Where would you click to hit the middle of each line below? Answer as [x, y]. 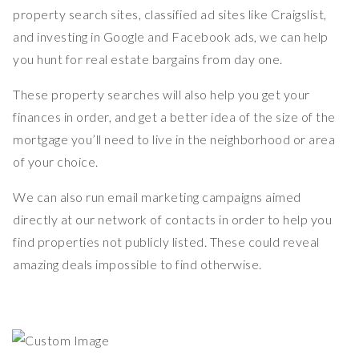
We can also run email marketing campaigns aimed [157, 197]
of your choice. [56, 162]
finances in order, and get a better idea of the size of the [174, 117]
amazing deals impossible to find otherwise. [137, 264]
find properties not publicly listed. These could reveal [166, 242]
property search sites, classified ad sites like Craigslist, [170, 14]
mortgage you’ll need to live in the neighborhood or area [174, 139]
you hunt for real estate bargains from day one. [148, 59]
